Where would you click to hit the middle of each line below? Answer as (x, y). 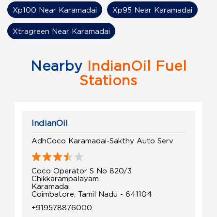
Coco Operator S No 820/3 (82, 171)
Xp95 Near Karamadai (152, 10)
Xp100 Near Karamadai (55, 10)
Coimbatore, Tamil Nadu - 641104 (92, 194)
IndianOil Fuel (135, 66)
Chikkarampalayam (65, 178)
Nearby (56, 66)
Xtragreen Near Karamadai (61, 31)
